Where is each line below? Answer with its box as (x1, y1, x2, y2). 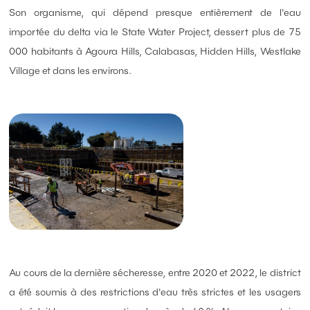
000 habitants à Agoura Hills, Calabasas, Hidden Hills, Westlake (9, 45, 301, 58)
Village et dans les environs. (9, 64, 132, 77)
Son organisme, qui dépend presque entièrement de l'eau (9, 6, 301, 19)
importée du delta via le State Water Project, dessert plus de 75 (9, 26, 301, 39)
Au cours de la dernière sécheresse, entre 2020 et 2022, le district (9, 266, 301, 280)
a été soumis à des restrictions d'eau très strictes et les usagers (9, 286, 301, 299)
